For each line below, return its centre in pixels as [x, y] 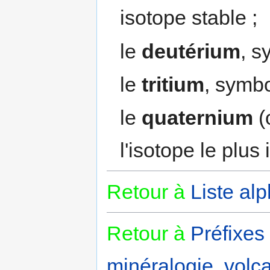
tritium [173, 85]
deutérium [191, 51]
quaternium [198, 118]
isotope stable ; [189, 18]
